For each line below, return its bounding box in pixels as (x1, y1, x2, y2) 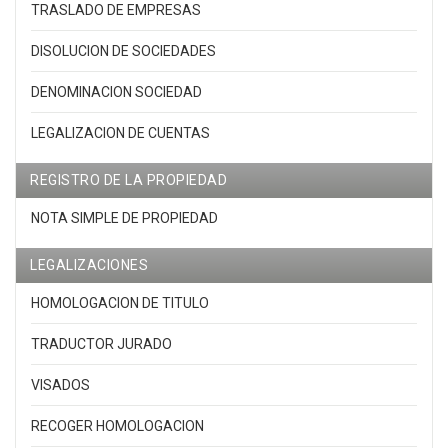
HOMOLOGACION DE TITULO (31, 295, 209, 312)
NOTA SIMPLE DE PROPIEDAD (31, 210, 218, 227)
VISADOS (31, 377, 90, 394)
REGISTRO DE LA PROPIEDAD (30, 172, 227, 189)
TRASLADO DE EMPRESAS (31, 2, 201, 19)
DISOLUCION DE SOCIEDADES (31, 43, 216, 60)
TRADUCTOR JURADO (31, 336, 172, 353)
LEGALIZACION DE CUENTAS (31, 125, 210, 142)
